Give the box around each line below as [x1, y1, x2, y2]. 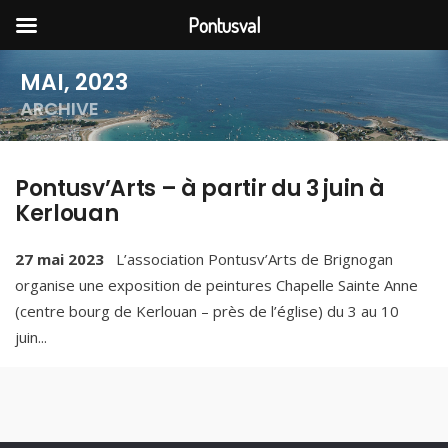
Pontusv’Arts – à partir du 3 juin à [15, 173, 385, 204]
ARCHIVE [20, 96, 99, 121]
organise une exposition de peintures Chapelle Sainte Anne [15, 275, 418, 295]
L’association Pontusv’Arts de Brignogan [112, 249, 393, 269]
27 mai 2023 [15, 249, 104, 269]
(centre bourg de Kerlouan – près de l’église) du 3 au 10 [15, 301, 399, 321]
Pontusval [187, 12, 261, 38]
